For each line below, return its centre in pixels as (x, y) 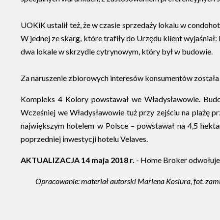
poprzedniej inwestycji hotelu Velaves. (84, 139)
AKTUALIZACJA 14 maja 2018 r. (78, 160)
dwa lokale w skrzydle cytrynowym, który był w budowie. (117, 51)
